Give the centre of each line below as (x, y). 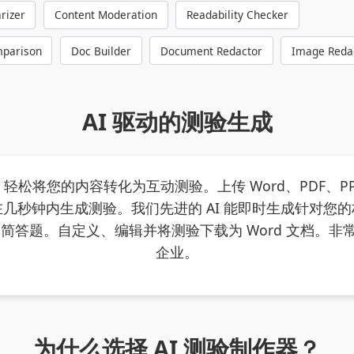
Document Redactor (211, 51)
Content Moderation (105, 15)
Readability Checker (237, 15)
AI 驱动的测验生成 (177, 121)
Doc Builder (101, 51)
